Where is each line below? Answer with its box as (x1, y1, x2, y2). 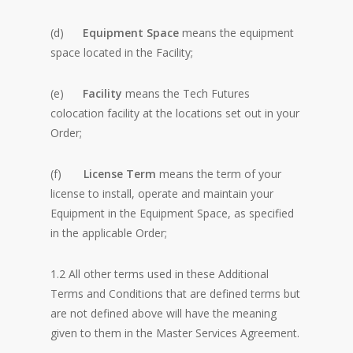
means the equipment (179, 25, 294, 40)
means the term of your (156, 166, 281, 181)
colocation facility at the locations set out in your (50, 106, 299, 121)
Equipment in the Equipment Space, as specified (50, 206, 294, 221)
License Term (84, 166, 156, 181)
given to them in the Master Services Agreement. (50, 325, 299, 340)
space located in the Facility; (50, 45, 193, 60)
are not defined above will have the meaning (50, 306, 277, 321)
